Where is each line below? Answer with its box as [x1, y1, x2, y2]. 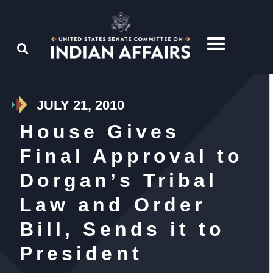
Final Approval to [19, 145, 244, 168]
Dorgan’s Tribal [19, 169, 218, 192]
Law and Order [19, 194, 206, 216]
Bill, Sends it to [19, 218, 225, 241]
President [19, 243, 143, 265]
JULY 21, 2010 [37, 97, 124, 113]
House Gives [19, 121, 180, 143]
